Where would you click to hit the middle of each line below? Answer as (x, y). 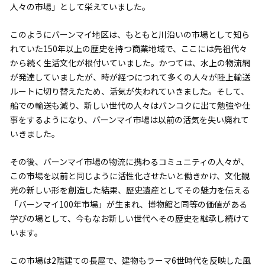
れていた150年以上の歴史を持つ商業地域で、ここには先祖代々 (128, 48)
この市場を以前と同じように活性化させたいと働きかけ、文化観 (130, 175)
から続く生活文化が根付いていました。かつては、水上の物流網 (130, 62)
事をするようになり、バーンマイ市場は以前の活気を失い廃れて (129, 119)
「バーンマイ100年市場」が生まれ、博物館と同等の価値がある (128, 204)
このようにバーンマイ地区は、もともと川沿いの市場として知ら (130, 34)
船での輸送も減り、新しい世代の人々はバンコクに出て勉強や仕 (130, 105)
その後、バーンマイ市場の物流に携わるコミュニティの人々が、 (129, 161)
